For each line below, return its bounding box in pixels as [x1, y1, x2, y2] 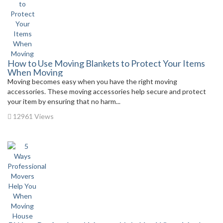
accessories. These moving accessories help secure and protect [7, 87, 206, 96]
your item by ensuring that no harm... [7, 97, 120, 106]
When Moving [7, 67, 63, 78]
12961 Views [11, 112, 54, 120]
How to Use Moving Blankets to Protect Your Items [7, 58, 205, 69]
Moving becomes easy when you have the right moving [7, 77, 177, 86]
